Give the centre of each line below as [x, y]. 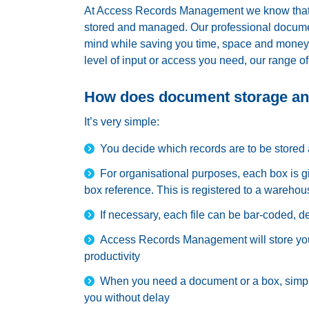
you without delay [127, 297]
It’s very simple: [122, 121]
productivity [112, 256]
